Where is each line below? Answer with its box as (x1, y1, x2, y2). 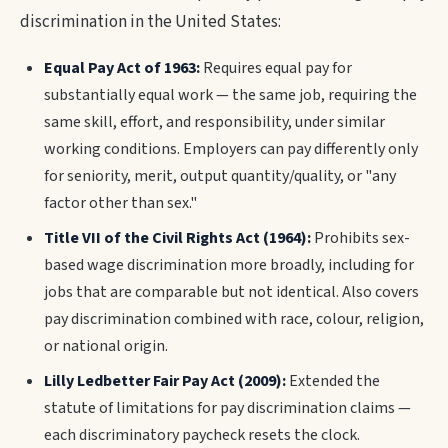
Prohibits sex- (311, 227, 410, 249)
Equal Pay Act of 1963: (44, 57, 200, 79)
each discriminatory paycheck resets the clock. (44, 424, 360, 446)
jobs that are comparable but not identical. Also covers (44, 281, 419, 303)
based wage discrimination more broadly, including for (44, 254, 414, 276)
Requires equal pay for (200, 57, 352, 79)
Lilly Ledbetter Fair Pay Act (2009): (44, 370, 286, 392)
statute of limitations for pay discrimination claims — (44, 397, 411, 419)
